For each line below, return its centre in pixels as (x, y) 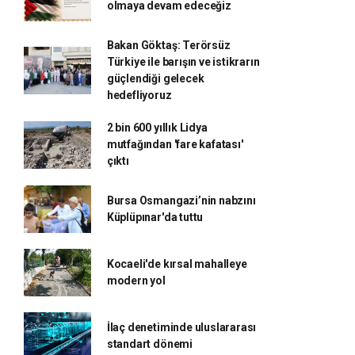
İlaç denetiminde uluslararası (181, 327)
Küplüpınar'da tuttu (155, 217)
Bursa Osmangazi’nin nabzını (181, 200)
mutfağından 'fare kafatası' (175, 144)
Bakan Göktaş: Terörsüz (168, 45)
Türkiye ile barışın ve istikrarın (183, 62)
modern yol (136, 281)
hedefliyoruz (139, 95)
